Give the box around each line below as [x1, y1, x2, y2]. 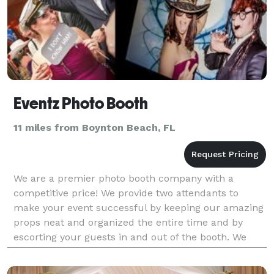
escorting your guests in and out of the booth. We [13, 231, 246, 243]
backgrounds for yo [13, 260, 105, 272]
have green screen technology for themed [13, 245, 211, 257]
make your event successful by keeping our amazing [13, 201, 264, 213]
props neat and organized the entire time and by [13, 216, 243, 228]
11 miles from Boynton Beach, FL [13, 121, 176, 133]
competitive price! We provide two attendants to [13, 187, 239, 199]
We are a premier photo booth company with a [13, 172, 234, 184]
